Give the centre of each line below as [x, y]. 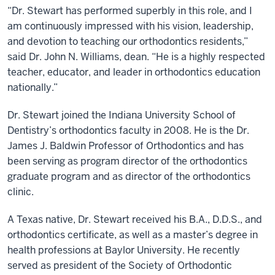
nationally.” [33, 87]
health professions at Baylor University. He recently [124, 250]
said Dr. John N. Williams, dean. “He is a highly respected [136, 57]
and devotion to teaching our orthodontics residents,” [128, 41]
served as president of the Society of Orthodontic [120, 265]
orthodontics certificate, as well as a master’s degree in [133, 235]
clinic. [21, 192]
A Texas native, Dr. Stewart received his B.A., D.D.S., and [135, 219]
